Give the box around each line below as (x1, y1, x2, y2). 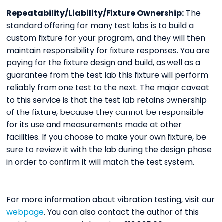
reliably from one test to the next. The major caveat (6, 82, 210, 94)
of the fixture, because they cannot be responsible (6, 107, 204, 118)
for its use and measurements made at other (6, 119, 182, 131)
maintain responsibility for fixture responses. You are (6, 45, 210, 56)
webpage (6, 206, 44, 218)
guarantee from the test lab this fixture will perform (6, 69, 209, 81)
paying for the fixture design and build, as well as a (6, 57, 201, 69)
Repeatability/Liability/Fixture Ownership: (6, 7, 184, 19)
